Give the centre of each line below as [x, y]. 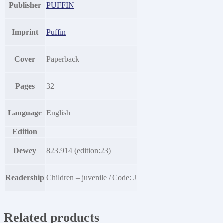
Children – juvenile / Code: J [91, 177]
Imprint [25, 32]
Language [25, 112]
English [58, 112]
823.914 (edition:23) [78, 150]
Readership [25, 177]
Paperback [63, 59]
